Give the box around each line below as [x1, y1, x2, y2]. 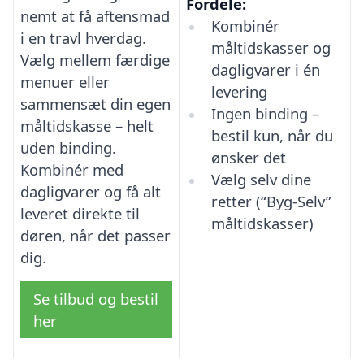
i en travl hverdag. [20, 27, 146, 48]
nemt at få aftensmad [20, 5, 170, 26]
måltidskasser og [210, 37, 331, 58]
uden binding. [20, 136, 116, 158]
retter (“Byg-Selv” [210, 190, 331, 211]
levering [210, 80, 267, 102]
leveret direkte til [20, 202, 140, 223]
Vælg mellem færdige [20, 49, 170, 70]
